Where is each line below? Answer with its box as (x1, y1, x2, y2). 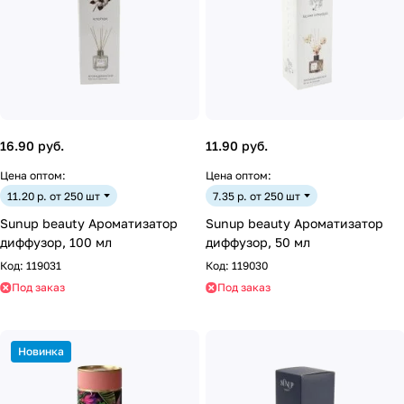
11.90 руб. (206, 138, 268, 153)
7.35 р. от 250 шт (213, 188, 300, 203)
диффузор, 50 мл (206, 234, 310, 250)
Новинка (18, 344, 64, 358)
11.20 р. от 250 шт (7, 188, 100, 203)
